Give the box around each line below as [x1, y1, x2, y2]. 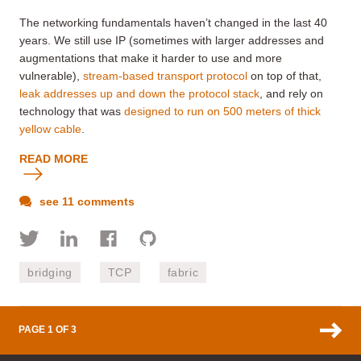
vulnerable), [19, 68, 83, 82]
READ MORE [19, 151, 88, 165]
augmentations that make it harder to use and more [19, 51, 282, 64]
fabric [167, 265, 199, 279]
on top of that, [247, 68, 322, 82]
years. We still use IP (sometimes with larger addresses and [19, 33, 324, 47]
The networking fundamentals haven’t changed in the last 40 [19, 15, 327, 29]
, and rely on [259, 86, 323, 100]
